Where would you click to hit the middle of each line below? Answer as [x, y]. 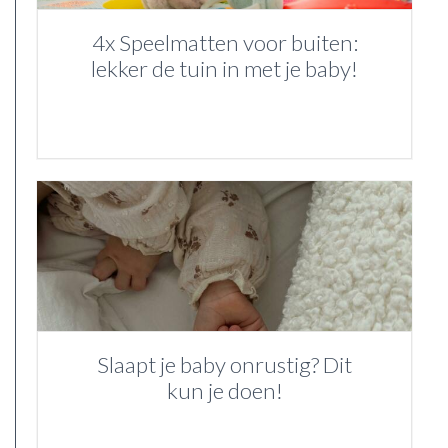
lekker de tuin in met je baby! [224, 68]
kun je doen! [224, 390]
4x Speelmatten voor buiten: [224, 42]
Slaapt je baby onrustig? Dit [224, 364]
